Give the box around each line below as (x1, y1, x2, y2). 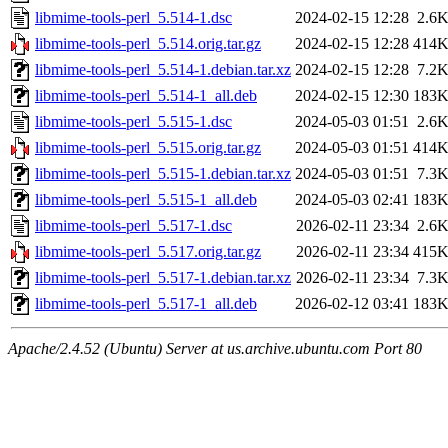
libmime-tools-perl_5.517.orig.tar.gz (35, 243, 261, 261)
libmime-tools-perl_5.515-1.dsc (35, 113, 232, 131)
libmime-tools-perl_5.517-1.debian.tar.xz (35, 269, 291, 287)
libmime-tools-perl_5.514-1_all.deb (35, 87, 257, 105)
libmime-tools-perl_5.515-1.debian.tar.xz (35, 165, 291, 183)
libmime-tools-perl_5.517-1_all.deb (35, 295, 257, 313)
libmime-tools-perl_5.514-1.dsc (35, 9, 232, 27)
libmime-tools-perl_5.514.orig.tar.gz (35, 35, 261, 53)
